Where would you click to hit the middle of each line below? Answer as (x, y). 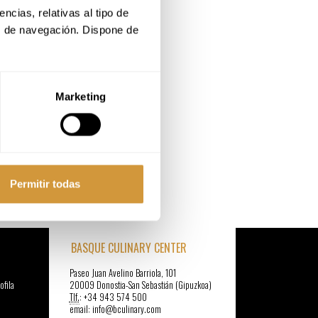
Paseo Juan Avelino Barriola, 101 (122, 273)
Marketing (81, 97)
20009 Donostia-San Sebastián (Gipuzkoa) (140, 285)
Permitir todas (45, 184)
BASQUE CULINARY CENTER (128, 248)
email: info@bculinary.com (115, 309)
